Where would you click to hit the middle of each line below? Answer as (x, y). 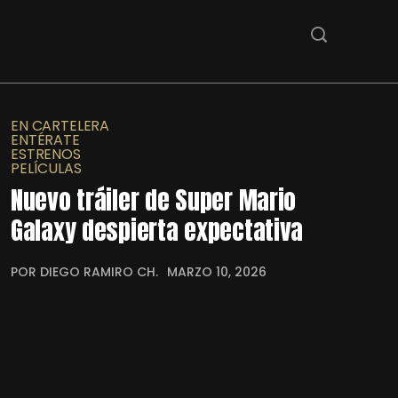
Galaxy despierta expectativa (157, 230)
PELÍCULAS (46, 168)
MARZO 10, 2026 (217, 271)
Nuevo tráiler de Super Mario (154, 199)
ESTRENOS (46, 154)
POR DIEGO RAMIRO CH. (84, 271)
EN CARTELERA (60, 125)
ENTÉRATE (45, 139)
